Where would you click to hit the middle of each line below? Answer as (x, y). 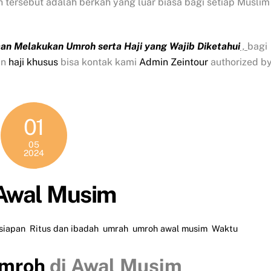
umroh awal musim (170, 228)
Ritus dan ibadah (64, 228)
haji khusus (33, 62)
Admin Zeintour (174, 62)
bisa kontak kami (99, 62)
